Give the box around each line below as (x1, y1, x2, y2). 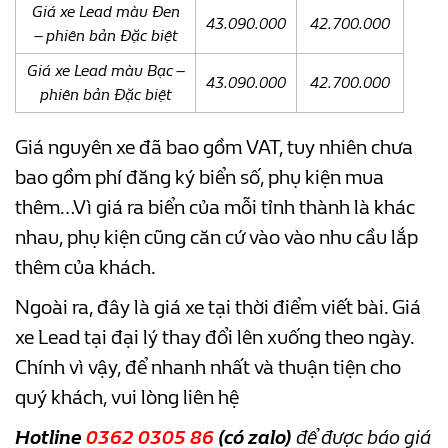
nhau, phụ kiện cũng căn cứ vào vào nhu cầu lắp (15, 225, 418, 249)
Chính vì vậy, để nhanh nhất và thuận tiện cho (15, 355, 401, 379)
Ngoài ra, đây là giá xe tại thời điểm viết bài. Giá (15, 295, 421, 319)
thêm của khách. (15, 255, 156, 279)
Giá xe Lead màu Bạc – (26, 60, 185, 80)
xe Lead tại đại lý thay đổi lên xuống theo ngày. (15, 325, 414, 349)
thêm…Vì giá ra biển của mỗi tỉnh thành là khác (15, 195, 415, 219)
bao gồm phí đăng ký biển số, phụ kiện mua (15, 165, 384, 189)
